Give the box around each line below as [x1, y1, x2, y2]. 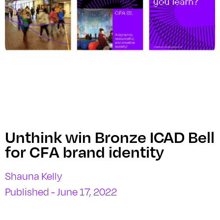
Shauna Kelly [5, 170, 62, 183]
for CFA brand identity [5, 141, 164, 162]
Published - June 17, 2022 [5, 186, 117, 198]
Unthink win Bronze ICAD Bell [5, 127, 215, 147]
